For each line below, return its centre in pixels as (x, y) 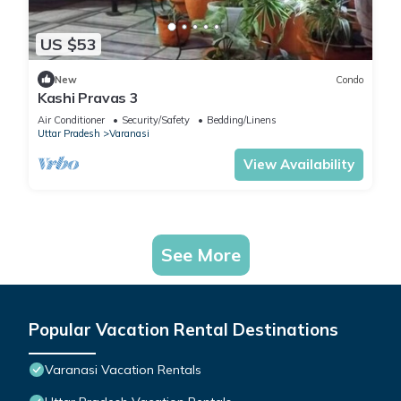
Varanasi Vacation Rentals (123, 370)
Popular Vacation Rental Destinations (183, 330)
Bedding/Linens (242, 120)
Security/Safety (156, 120)
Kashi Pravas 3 (88, 98)
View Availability (299, 165)
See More (200, 255)
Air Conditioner (71, 120)
